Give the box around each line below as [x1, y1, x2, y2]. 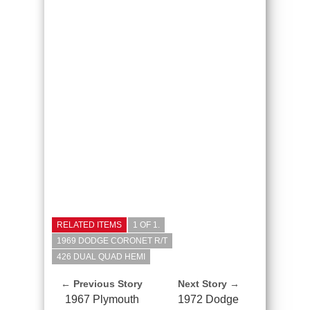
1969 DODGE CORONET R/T [57, 235, 167, 246]
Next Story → [177, 277, 239, 289]
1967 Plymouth [64, 293, 139, 305]
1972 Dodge [178, 293, 239, 305]
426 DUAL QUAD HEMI [57, 251, 145, 262]
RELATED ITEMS [57, 219, 122, 230]
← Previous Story [61, 277, 143, 289]
